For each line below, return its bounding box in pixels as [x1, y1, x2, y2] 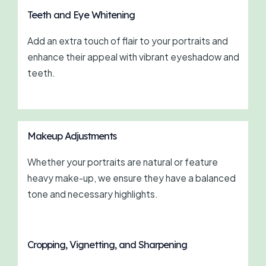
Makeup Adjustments [27, 129, 116, 142]
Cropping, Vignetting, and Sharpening [27, 239, 187, 251]
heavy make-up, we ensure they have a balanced [27, 172, 236, 183]
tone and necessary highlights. [27, 188, 158, 199]
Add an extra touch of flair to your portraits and [27, 35, 228, 47]
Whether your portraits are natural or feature [27, 156, 218, 167]
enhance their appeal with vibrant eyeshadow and [27, 51, 239, 63]
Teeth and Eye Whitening [27, 9, 135, 21]
